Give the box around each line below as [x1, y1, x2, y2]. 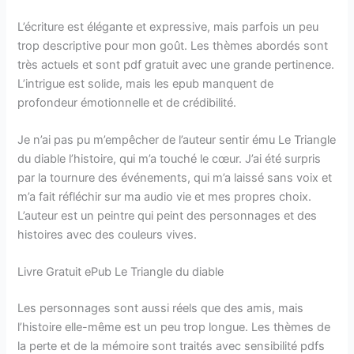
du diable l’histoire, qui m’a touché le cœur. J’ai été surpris [17, 151, 322, 166]
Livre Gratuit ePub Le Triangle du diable [17, 265, 224, 280]
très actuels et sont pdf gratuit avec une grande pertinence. [17, 57, 335, 72]
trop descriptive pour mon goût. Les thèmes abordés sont [17, 38, 329, 53]
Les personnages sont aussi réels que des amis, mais [17, 301, 304, 316]
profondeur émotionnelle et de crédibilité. [17, 95, 237, 110]
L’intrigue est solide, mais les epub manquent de [17, 76, 274, 91]
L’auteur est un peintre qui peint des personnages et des [17, 208, 318, 223]
